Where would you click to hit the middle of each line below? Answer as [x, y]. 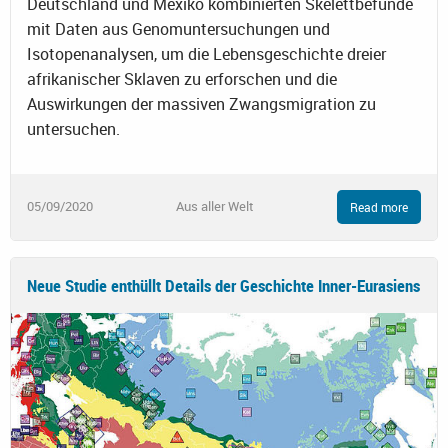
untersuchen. [73, 128]
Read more [379, 206]
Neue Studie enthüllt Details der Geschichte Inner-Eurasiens [223, 286]
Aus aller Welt [215, 206]
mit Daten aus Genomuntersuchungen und [178, 28]
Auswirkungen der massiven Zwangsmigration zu [201, 103]
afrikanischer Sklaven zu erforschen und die [182, 78]
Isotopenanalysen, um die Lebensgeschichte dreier [206, 53]
